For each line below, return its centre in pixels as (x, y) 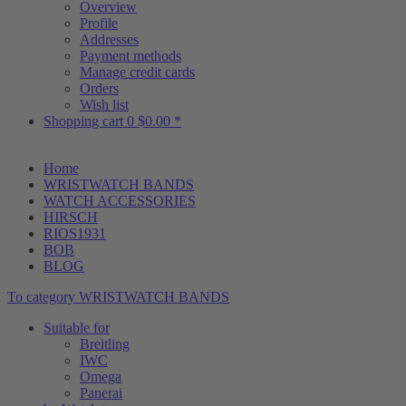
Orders (99, 88)
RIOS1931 (75, 233)
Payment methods (130, 56)
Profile (99, 23)
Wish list (104, 105)
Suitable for (77, 328)
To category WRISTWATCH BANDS (118, 297)
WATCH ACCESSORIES (120, 201)
